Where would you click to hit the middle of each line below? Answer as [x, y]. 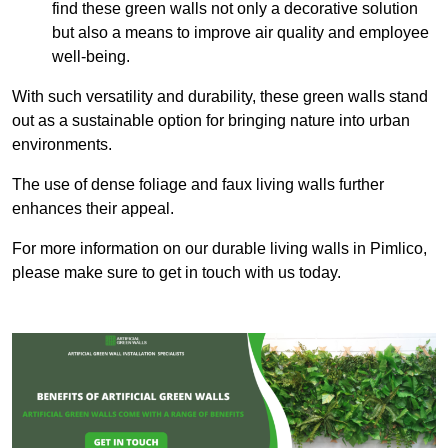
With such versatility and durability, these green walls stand [220, 97]
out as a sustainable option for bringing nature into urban [211, 121]
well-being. [91, 57]
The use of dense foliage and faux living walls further [198, 185]
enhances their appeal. [93, 209]
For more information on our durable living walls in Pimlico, [219, 249]
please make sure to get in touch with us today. [176, 273]
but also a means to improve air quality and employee [240, 33]
